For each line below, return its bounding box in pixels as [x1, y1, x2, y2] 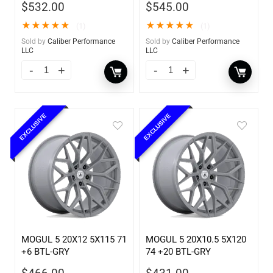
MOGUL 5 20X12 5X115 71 [21, 234, 127, 246]
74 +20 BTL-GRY [146, 246, 211, 258]
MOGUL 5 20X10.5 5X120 [146, 234, 247, 246]
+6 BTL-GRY [21, 246, 70, 258]
